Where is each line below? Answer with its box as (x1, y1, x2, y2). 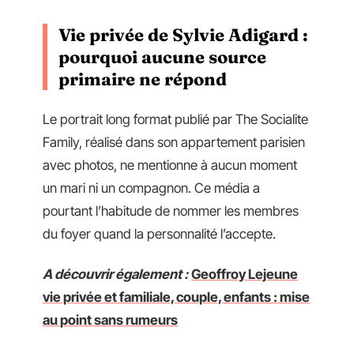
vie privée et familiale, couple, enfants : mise (43, 289, 310, 305)
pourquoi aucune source (58, 46, 266, 68)
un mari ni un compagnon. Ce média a (43, 179, 260, 196)
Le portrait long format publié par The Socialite (43, 111, 308, 127)
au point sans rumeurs (43, 312, 178, 328)
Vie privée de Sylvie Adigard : (58, 24, 308, 46)
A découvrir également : (43, 266, 188, 282)
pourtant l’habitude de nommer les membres (43, 202, 299, 219)
